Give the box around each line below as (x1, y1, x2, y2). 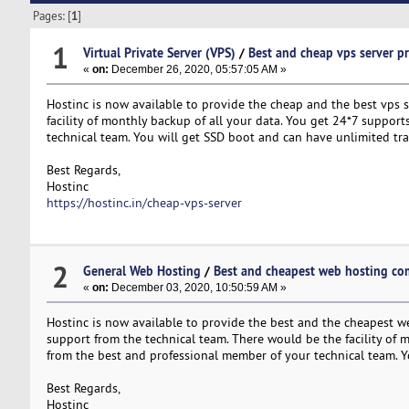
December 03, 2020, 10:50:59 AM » (108, 281, 287, 295)
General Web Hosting (82, 262, 201, 280)
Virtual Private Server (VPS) (82, 43, 236, 61)
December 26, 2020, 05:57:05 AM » (108, 62, 287, 76)
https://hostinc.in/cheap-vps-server (46, 194, 242, 211)
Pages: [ (33, 8, 72, 24)
